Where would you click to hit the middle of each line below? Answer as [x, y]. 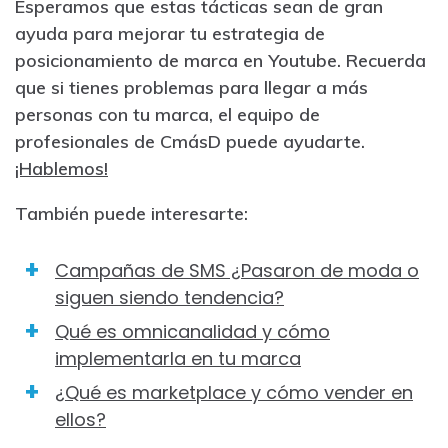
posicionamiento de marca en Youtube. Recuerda [220, 60]
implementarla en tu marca [178, 358]
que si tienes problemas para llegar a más [191, 87]
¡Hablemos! [61, 168]
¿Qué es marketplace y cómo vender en [234, 392]
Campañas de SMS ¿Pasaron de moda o [237, 270]
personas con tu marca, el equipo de [167, 114]
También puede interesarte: [131, 213]
